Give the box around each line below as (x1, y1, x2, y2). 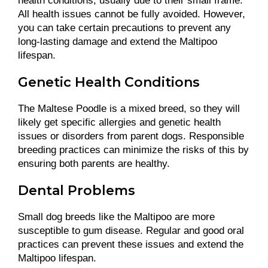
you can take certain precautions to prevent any (18, 22, 231, 33)
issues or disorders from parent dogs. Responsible (18, 130, 244, 142)
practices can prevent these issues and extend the (18, 239, 243, 251)
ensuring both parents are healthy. (18, 158, 170, 170)
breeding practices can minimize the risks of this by (18, 144, 249, 156)
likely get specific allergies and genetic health (18, 117, 221, 129)
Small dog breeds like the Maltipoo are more (18, 211, 215, 223)
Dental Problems (18, 182, 139, 199)
